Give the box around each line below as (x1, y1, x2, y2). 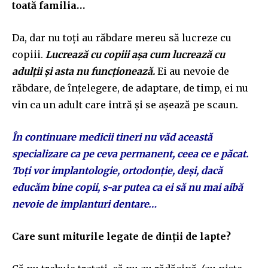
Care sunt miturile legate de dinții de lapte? (12, 230, 231, 242)
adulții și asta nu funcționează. (12, 65, 155, 77)
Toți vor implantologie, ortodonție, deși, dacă (12, 164, 223, 176)
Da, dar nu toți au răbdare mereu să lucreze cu (12, 31, 232, 44)
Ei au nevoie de (155, 65, 229, 77)
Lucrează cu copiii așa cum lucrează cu (45, 48, 225, 60)
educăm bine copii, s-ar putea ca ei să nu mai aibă (12, 181, 243, 193)
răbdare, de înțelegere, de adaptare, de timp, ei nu (12, 81, 248, 94)
